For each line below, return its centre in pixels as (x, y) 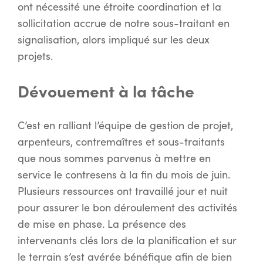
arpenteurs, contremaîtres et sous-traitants (121, 142)
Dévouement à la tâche (106, 91)
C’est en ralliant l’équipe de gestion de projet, (125, 125)
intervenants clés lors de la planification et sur (127, 240)
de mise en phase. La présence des (102, 224)
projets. (35, 56)
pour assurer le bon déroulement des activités (127, 208)
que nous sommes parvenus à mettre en (114, 158)
